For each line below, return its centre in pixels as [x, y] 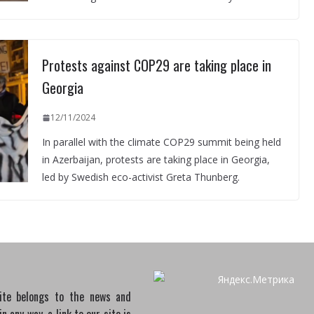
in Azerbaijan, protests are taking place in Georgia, [156, 160]
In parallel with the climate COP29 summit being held [161, 142]
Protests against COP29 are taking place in [156, 66]
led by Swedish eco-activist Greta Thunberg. [141, 177]
